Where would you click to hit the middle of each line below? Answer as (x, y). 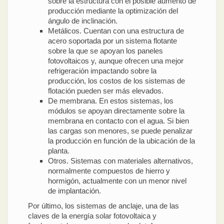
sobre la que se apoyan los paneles (105, 51)
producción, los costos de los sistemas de (116, 81)
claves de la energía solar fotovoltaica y (92, 216)
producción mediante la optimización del (113, 11)
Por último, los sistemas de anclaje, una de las (103, 206)
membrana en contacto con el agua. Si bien (118, 121)
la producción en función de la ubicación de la (121, 141)
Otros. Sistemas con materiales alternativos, (120, 161)
